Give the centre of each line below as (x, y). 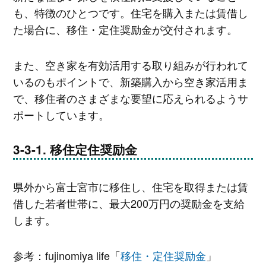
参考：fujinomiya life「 (66, 255)
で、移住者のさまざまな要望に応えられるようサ (130, 98)
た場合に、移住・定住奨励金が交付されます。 (125, 29)
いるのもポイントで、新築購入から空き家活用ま (130, 81)
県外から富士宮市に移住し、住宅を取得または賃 (130, 187)
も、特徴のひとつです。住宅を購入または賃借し (130, 13)
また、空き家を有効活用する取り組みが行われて (130, 64)
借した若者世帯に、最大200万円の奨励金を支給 (129, 203)
